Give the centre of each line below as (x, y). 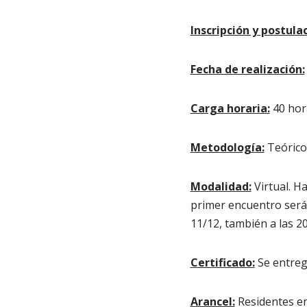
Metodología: (227, 147)
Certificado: (222, 262)
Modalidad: (221, 186)
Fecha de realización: (247, 69)
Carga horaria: (230, 108)
